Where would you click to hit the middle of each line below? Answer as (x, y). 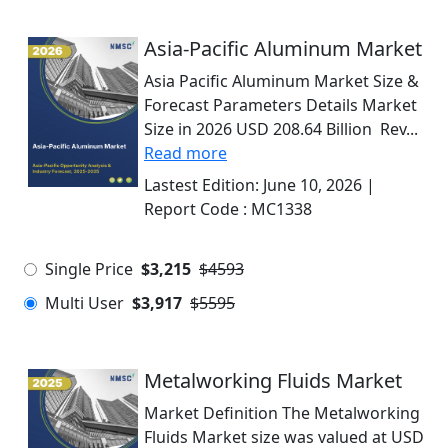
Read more (185, 153)
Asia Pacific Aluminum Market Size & (281, 81)
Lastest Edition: (203, 185)
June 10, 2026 (312, 185)
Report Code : (197, 209)
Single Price (89, 269)
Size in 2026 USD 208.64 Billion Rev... (281, 129)
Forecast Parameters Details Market (280, 105)
